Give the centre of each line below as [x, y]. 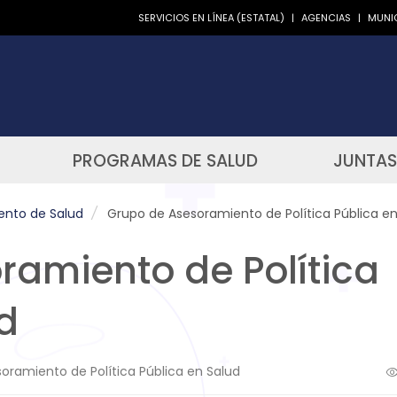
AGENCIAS [326, 17]
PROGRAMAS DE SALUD [165, 161]
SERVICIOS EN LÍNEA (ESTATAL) [211, 17]
